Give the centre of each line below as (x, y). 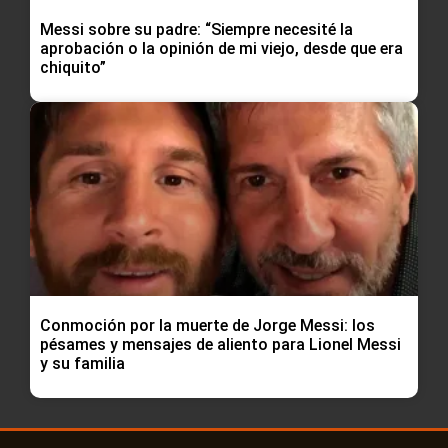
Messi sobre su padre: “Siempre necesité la (196, 30)
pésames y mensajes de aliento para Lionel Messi (220, 345)
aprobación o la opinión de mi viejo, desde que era (221, 49)
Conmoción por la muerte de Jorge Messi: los (207, 326)
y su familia (82, 364)
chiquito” (73, 68)
